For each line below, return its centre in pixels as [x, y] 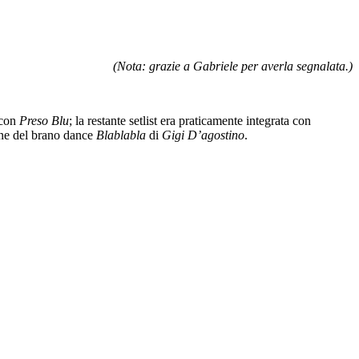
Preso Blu [44, 120]
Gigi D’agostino [203, 135]
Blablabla [121, 135]
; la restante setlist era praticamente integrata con [190, 120]
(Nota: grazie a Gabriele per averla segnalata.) [233, 66]
